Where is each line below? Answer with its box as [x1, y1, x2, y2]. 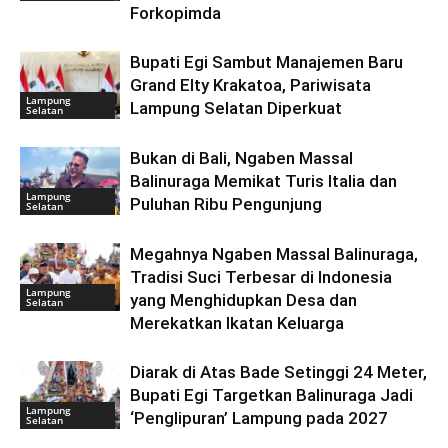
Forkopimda [130, 2, 221, 23]
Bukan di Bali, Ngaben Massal [130, 147, 353, 168]
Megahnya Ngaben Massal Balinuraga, [130, 243, 418, 264]
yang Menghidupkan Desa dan [130, 289, 357, 310]
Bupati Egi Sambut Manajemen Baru [130, 51, 403, 72]
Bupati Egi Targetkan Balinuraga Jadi [130, 384, 413, 405]
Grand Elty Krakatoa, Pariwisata [130, 74, 371, 95]
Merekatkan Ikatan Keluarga [130, 312, 344, 333]
